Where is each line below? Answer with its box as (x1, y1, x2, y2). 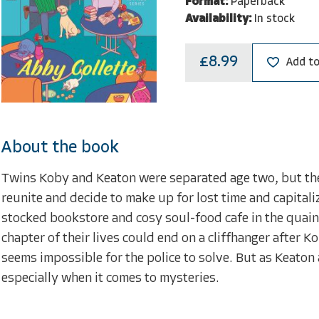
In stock (253, 13, 295, 25)
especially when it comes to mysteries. (1, 271, 219, 286)
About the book (1, 139, 119, 157)
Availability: (184, 13, 251, 25)
